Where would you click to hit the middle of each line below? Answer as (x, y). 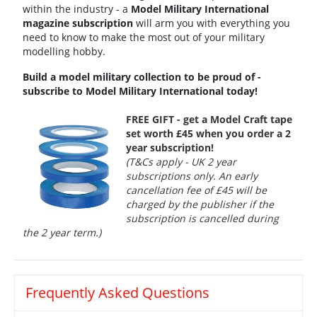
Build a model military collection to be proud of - (142, 77)
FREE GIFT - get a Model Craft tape (209, 120)
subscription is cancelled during (202, 219)
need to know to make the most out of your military (144, 38)
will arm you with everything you (212, 23)
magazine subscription (78, 23)
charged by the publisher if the (200, 204)
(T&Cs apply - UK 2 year (181, 162)
